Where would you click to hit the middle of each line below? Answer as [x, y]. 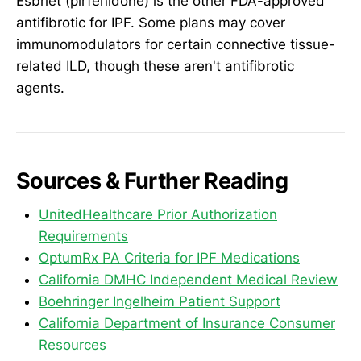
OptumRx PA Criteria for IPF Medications [169, 258]
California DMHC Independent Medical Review [188, 280]
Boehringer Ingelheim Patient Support [160, 302]
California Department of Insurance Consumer [187, 324]
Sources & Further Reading [152, 180]
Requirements [83, 237]
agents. [40, 88]
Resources [73, 345]
